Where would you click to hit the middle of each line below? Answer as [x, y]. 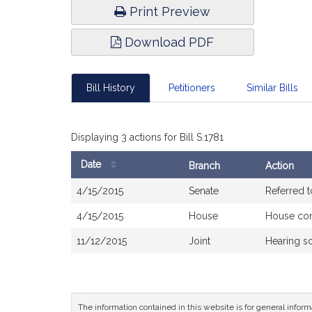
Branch [204, 166]
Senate [204, 191]
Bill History [111, 88]
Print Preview [169, 11]
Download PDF [168, 42]
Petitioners [192, 88]
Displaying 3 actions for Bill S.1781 [147, 137]
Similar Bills [272, 88]
